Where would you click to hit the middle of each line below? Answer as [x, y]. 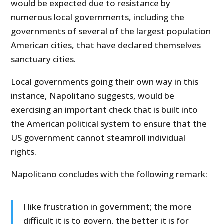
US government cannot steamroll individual [98, 138]
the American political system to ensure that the [109, 124]
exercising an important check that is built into [105, 110]
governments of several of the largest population [111, 31]
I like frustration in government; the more [108, 207]
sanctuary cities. [44, 59]
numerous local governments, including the [98, 17]
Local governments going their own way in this [105, 82]
